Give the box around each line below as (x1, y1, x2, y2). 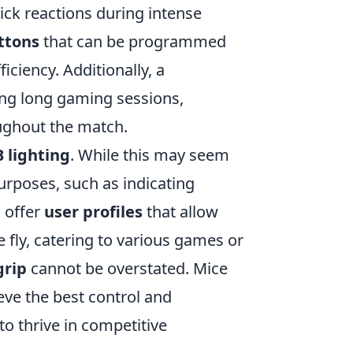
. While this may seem (70, 143, 229, 165)
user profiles (44, 200, 143, 222)
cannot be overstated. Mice (27, 257, 228, 279)
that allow (143, 200, 218, 222)
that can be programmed (39, 30, 226, 52)
